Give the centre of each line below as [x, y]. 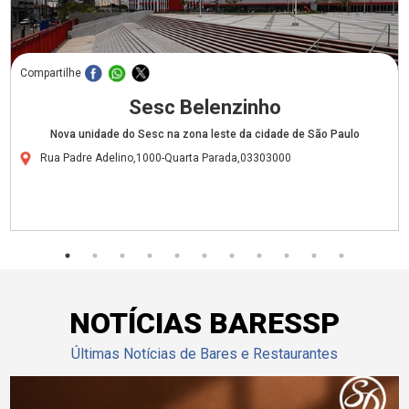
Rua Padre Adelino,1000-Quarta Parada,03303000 [166, 157]
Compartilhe [51, 73]
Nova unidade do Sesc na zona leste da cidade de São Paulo [204, 134]
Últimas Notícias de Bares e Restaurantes [204, 353]
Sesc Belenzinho [204, 107]
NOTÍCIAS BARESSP [204, 323]
